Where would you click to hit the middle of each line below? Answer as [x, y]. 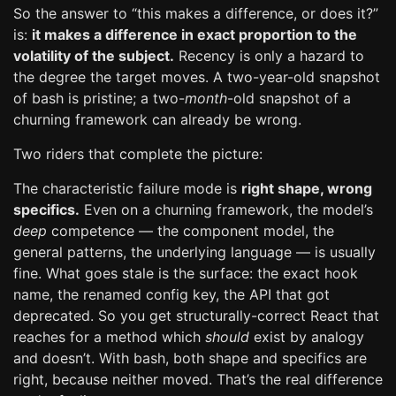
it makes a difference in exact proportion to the [194, 34]
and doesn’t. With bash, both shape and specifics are [190, 358]
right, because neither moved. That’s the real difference [198, 379]
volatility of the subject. [94, 56]
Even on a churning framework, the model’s [226, 209]
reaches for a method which [109, 337]
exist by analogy [307, 337]
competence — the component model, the [190, 231]
